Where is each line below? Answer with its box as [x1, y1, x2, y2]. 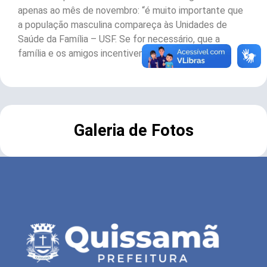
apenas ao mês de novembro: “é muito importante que [18, 5, 243, 17]
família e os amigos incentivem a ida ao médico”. [18, 48, 219, 60]
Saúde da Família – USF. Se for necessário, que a [18, 33, 220, 45]
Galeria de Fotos [73, 121, 194, 141]
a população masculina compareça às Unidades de [18, 19, 227, 31]
